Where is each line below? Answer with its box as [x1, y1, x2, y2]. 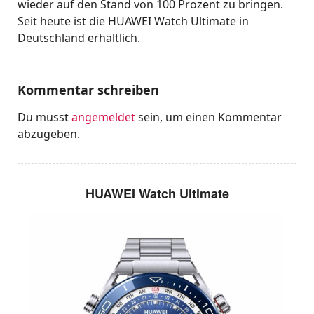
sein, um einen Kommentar [135, 109, 282, 125]
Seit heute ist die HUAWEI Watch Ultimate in [18, 13, 249, 29]
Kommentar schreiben [18, 81, 159, 99]
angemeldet [71, 109, 135, 125]
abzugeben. [18, 126, 80, 142]
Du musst [18, 109, 71, 125]
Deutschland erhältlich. [18, 30, 140, 46]
